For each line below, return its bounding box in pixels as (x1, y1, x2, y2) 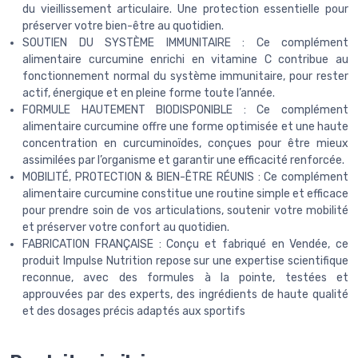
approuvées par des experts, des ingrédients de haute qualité (22, 287, 348, 301)
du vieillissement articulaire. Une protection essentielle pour (22, 2, 348, 16)
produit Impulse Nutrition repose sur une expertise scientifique (22, 253, 348, 268)
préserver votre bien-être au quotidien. (22, 18, 224, 33)
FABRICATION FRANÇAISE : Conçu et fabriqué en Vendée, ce (22, 237, 348, 251)
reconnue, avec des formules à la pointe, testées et (22, 270, 348, 284)
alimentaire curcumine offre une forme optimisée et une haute (22, 119, 348, 133)
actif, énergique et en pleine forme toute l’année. (22, 86, 275, 100)
